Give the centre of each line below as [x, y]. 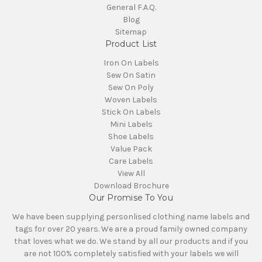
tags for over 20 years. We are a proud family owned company [131, 229]
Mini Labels [131, 124]
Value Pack [131, 149]
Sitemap [131, 32]
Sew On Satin [131, 75]
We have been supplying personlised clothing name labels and [131, 216]
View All [131, 173]
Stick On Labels [131, 112]
